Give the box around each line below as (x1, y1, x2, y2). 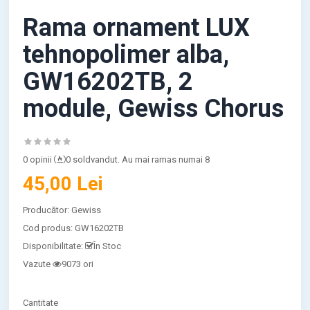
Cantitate (23, 298, 59, 308)
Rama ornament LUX (23, 13, 250, 42)
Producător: (23, 205, 72, 215)
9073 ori (62, 259, 94, 269)
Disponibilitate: (23, 241, 84, 251)
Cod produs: (23, 223, 75, 233)
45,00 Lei (23, 172, 104, 195)
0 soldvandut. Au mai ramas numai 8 (66, 154, 210, 165)
